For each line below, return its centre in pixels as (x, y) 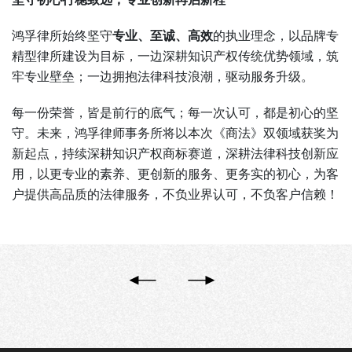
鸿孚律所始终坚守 (62, 35)
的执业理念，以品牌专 (276, 35)
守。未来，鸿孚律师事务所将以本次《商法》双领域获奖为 (175, 133)
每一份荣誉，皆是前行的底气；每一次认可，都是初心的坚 (175, 112)
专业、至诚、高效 (163, 35)
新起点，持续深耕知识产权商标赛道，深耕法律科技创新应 (175, 153)
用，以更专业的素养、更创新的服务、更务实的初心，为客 (175, 174)
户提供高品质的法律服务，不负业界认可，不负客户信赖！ (175, 194)
